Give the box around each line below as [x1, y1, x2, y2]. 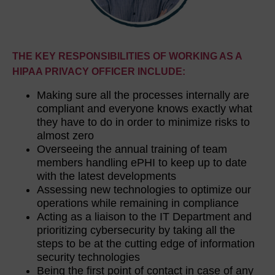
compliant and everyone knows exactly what [37, 102, 252, 115]
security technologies [37, 250, 146, 263]
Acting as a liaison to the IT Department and [37, 210, 252, 223]
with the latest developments [37, 169, 179, 182]
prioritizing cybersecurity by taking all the [37, 223, 235, 236]
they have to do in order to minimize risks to [37, 115, 250, 128]
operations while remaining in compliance [37, 196, 242, 209]
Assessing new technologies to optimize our [37, 183, 251, 196]
